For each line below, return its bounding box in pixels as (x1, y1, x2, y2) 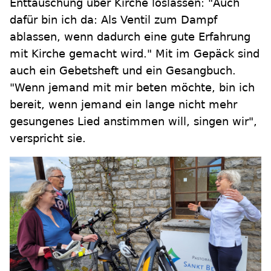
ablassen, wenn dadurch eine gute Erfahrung (10, 30, 250, 44)
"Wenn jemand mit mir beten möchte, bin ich (10, 81, 255, 94)
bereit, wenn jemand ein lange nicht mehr (10, 98, 237, 111)
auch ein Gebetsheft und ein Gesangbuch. (10, 64, 236, 77)
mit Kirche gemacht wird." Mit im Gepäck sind (10, 47, 260, 60)
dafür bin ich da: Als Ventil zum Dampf (10, 13, 217, 27)
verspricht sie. (10, 132, 86, 145)
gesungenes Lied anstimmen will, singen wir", (10, 115, 257, 128)
